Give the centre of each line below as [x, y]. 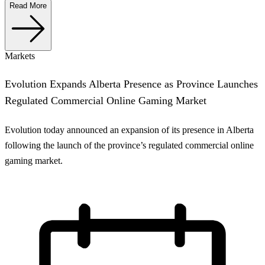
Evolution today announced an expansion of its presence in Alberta [129, 130]
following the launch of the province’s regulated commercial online [129, 146]
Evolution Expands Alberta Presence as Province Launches [131, 84]
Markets [20, 56]
